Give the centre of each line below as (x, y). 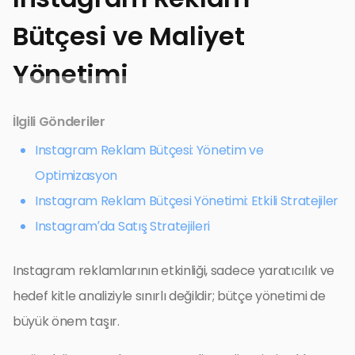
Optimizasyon (76, 175)
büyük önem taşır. (66, 321)
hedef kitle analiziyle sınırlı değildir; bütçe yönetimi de (169, 296)
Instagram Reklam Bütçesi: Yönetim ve (149, 150)
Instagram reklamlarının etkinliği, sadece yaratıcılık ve (174, 270)
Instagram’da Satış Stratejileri (123, 226)
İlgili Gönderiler (59, 121)
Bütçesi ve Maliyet (129, 36)
